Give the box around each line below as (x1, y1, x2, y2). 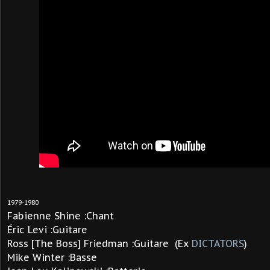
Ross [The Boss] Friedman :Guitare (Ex (7, 237, 192, 250)
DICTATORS (192, 237, 244, 250)
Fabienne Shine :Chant (7, 210, 114, 222)
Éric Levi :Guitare (7, 224, 87, 236)
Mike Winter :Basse (7, 251, 97, 263)
